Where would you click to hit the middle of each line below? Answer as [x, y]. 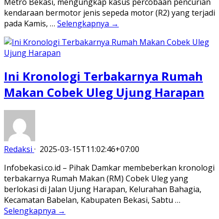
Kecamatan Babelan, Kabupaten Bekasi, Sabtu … [92, 200]
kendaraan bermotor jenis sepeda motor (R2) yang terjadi [109, 13]
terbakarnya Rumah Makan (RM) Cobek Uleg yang [96, 178]
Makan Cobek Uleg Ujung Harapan [104, 92]
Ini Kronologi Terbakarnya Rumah [103, 76]
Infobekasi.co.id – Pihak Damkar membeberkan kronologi [109, 167]
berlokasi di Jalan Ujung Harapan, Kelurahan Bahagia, [103, 189]
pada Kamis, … [31, 24]
